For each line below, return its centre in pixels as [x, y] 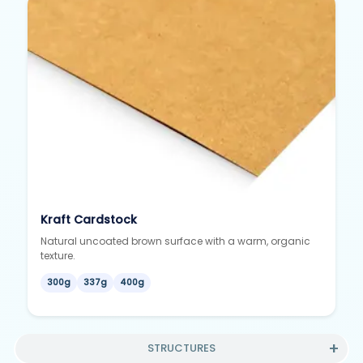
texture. [58, 256]
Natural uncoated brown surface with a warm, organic [176, 241]
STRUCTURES [181, 348]
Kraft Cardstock [89, 220]
